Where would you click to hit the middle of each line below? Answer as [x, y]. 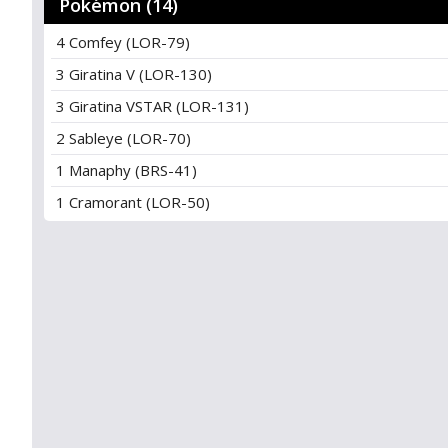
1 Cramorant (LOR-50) [133, 202]
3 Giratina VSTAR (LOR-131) [152, 106]
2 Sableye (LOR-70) [123, 138]
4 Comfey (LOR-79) [123, 42]
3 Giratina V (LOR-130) [134, 74]
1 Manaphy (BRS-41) [126, 170]
